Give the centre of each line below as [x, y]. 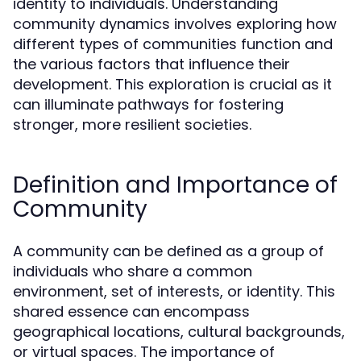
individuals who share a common [133, 271]
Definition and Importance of [175, 185]
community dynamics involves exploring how [175, 24]
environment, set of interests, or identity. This [174, 291]
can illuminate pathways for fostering [148, 104]
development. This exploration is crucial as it [172, 84]
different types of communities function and [173, 44]
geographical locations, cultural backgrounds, [179, 332]
